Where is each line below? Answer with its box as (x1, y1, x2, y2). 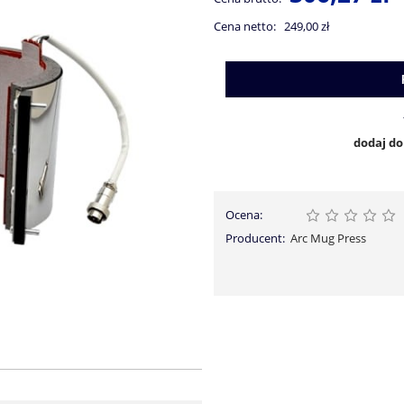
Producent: (225, 230, 285, 247)
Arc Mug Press (290, 230, 367, 247)
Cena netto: (213, 18, 276, 35)
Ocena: (225, 207, 262, 224)
